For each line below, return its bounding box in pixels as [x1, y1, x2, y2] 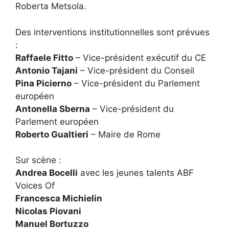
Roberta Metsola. [15, 1, 86, 12]
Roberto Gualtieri [15, 129, 88, 140]
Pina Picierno [15, 78, 72, 88]
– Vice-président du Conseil [78, 65, 194, 76]
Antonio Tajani [15, 65, 78, 76]
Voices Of [15, 180, 55, 191]
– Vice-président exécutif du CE [73, 52, 206, 63]
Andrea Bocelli [15, 168, 78, 178]
